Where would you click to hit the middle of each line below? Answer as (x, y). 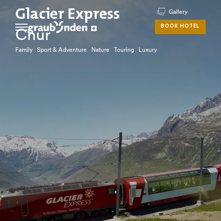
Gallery (178, 12)
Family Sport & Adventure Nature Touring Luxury (86, 50)
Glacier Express (68, 15)
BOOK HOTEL (180, 27)
